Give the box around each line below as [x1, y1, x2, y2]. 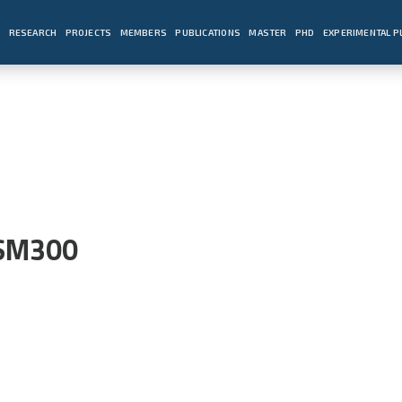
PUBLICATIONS [175, 26, 240, 38]
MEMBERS [119, 26, 168, 38]
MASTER [249, 26, 287, 38]
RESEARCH [8, 26, 57, 38]
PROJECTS [65, 26, 112, 38]
